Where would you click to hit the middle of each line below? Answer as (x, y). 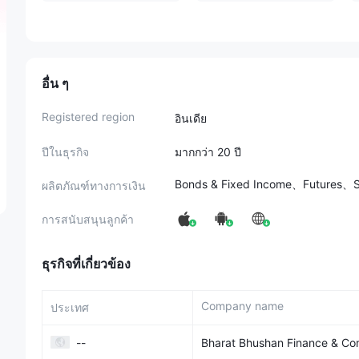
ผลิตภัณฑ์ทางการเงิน (94, 186)
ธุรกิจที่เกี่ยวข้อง (86, 264)
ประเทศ (70, 307)
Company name (242, 306)
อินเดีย (191, 118)
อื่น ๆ (55, 83)
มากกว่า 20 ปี (208, 152)
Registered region (88, 117)
